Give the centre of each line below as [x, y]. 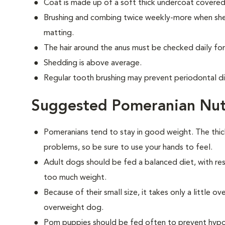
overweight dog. [74, 208]
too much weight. [75, 178]
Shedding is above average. [93, 63]
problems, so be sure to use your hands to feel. [128, 148]
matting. [59, 33]
